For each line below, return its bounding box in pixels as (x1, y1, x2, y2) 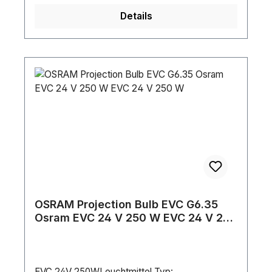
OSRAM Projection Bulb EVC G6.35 (35, 198, 218, 211)
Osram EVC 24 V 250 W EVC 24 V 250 (35, 211, 237, 225)
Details (120, 10, 152, 22)
